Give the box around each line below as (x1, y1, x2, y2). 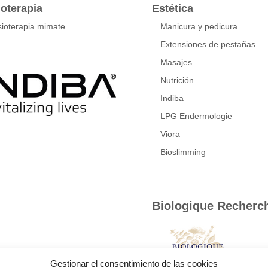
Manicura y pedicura (160, 22, 237, 32)
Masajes (160, 57, 192, 68)
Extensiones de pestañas (160, 39, 255, 50)
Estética (151, 2, 193, 15)
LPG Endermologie (160, 111, 232, 121)
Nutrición (160, 75, 194, 86)
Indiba (160, 93, 184, 103)
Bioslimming (160, 147, 206, 157)
